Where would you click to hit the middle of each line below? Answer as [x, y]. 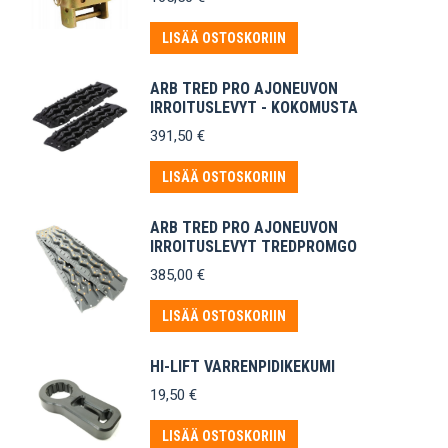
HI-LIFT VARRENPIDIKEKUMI [242, 367]
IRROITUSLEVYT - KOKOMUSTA [254, 108]
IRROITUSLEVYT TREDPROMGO [253, 247]
